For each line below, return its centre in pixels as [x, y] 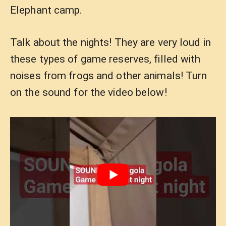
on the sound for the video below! [89, 92]
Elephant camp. [46, 10]
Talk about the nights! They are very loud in [110, 42]
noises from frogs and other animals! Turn [109, 76]
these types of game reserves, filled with [105, 59]
